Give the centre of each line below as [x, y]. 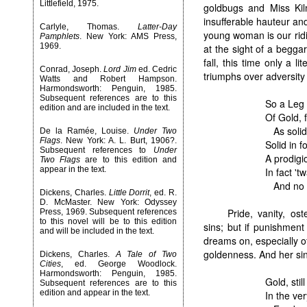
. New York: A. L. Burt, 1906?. [119, 140]
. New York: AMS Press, [128, 36]
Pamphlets [60, 36]
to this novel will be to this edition [108, 221]
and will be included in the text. [97, 231]
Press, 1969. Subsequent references [108, 212]
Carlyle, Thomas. [89, 27]
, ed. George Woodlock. [119, 264]
